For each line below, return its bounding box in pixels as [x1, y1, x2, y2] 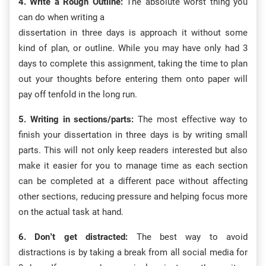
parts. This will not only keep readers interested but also [18, 145, 248, 156]
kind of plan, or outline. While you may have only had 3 [18, 43, 248, 54]
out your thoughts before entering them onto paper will [18, 74, 248, 85]
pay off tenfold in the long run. [18, 89, 137, 100]
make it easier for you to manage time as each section [18, 160, 248, 172]
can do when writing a [18, 12, 104, 23]
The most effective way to [134, 114, 248, 125]
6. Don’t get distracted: [18, 232, 128, 243]
